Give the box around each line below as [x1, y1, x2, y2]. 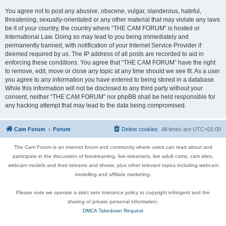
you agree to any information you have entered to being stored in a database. [5, 76, 215, 83]
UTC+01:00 [193, 126, 221, 132]
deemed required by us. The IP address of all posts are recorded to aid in [5, 50, 204, 58]
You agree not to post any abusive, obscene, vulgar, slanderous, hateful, [5, 8, 201, 15]
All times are [161, 126, 193, 132]
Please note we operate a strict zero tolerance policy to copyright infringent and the [16, 190, 210, 195]
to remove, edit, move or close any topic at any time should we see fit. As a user [5, 68, 220, 75]
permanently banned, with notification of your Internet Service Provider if [5, 42, 201, 49]
